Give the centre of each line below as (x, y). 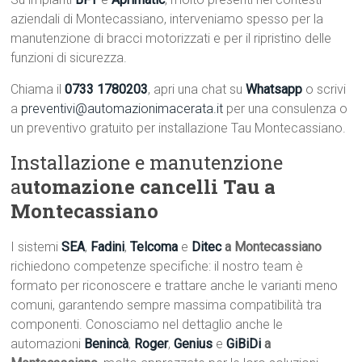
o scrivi (326, 90)
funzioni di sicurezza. (69, 58)
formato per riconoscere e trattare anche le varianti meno (175, 286)
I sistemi (36, 247)
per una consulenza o (286, 109)
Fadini (108, 247)
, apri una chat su (197, 90)
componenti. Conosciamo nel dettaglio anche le (147, 325)
